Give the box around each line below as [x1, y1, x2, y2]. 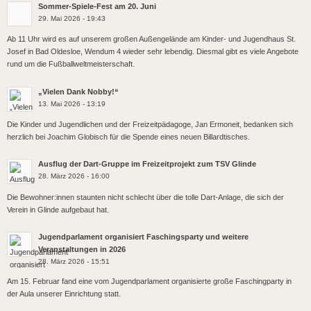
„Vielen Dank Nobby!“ [38, 87, 119, 96]
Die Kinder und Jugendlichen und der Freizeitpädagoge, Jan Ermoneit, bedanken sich [7, 120, 293, 129]
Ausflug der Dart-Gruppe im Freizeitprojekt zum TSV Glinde [38, 160, 256, 169]
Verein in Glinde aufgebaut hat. [7, 205, 109, 214]
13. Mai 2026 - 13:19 [38, 99, 106, 108]
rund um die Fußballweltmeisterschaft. [7, 60, 135, 69]
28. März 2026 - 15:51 [38, 258, 110, 266]
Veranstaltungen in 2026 [38, 245, 126, 254]
